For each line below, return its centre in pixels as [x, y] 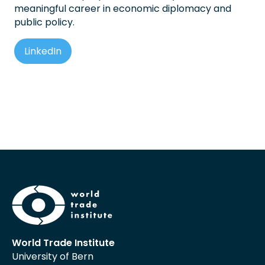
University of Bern [53, 256]
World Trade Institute [63, 243]
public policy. [44, 22]
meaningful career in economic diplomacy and [123, 8]
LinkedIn [43, 51]
